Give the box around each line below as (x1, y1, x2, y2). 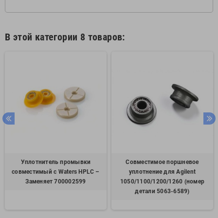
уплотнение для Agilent (128, 168, 196, 175)
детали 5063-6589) (135, 187, 190, 195)
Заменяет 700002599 (25, 178, 86, 185)
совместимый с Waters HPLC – (12, 168, 100, 175)
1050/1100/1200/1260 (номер (120, 178, 205, 185)
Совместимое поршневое (126, 158, 199, 165)
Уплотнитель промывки (20, 158, 91, 165)
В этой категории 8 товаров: (5, 31, 125, 43)
